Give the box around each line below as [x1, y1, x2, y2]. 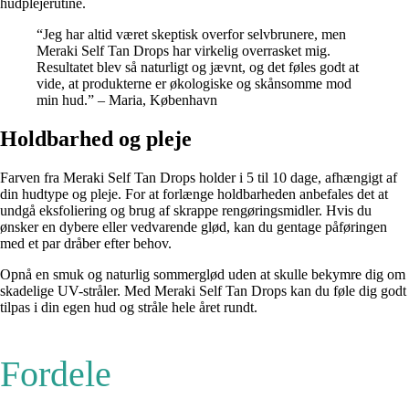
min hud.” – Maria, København [37, 92, 217, 109]
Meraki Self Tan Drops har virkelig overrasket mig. [37, 43, 330, 59]
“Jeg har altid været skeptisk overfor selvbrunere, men [37, 26, 346, 43]
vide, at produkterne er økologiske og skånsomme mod [37, 76, 351, 92]
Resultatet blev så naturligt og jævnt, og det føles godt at [37, 59, 359, 76]
